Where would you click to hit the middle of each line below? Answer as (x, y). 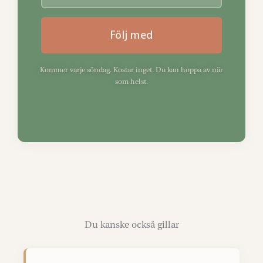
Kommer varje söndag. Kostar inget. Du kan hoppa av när (131, 70)
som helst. (131, 82)
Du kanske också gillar (131, 225)
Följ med (131, 35)
